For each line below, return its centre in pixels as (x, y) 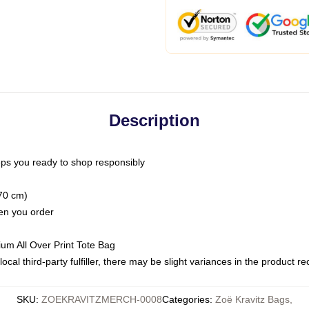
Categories (186, 299)
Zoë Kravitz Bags (252, 299)
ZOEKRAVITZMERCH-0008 (102, 299)
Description (154, 120)
